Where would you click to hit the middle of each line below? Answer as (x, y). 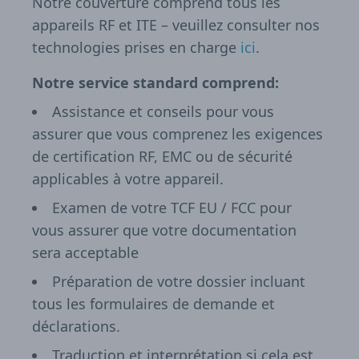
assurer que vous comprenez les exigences (177, 134)
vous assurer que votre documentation (164, 230)
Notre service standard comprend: (155, 83)
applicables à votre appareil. (128, 179)
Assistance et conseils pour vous (163, 112)
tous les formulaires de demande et (153, 304)
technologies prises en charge (136, 48)
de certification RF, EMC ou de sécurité (162, 157)
